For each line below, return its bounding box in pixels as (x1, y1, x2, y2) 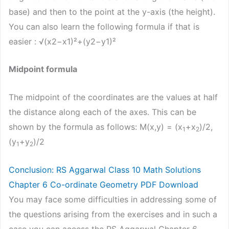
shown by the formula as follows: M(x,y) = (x (9, 121, 182, 132)
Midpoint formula (9, 64, 77, 75)
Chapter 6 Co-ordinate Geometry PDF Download (9, 179, 198, 190)
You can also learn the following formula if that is (9, 21, 199, 32)
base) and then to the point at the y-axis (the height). (9, 6, 215, 17)
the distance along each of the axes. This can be (9, 106, 196, 117)
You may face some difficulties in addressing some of (9, 194, 217, 204)
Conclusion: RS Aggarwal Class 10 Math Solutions (9, 164, 201, 175)
